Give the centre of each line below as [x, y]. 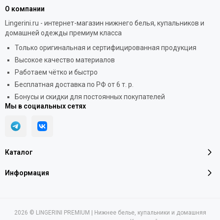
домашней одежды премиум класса [63, 33]
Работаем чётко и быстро [56, 72]
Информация [27, 173]
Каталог [19, 152]
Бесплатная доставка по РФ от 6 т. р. [74, 85]
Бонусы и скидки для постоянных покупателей [90, 97]
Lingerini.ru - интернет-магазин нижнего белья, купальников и [105, 23]
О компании [25, 9]
